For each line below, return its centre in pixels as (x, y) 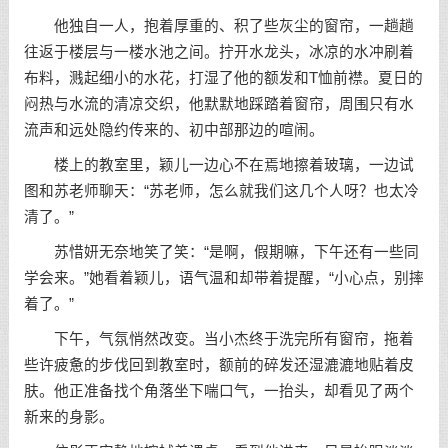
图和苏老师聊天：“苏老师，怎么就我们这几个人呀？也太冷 (221, 191)
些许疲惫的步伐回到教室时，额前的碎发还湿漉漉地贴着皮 (218, 364)
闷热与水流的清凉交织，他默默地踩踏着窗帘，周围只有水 (218, 104)
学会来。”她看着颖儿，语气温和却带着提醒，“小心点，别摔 (223, 277)
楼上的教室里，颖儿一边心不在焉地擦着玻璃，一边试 (218, 165)
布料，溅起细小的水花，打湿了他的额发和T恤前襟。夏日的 (223, 78)
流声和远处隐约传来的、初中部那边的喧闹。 (173, 130)
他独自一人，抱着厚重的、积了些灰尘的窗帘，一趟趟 (218, 26)
